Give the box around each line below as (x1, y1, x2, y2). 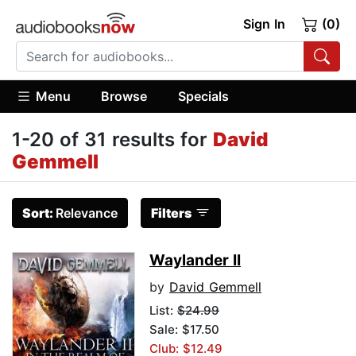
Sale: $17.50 (149, 322, 219, 338)
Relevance (56, 205, 118, 222)
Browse (101, 87, 148, 104)
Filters (151, 205, 192, 222)
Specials (177, 87, 229, 104)
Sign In (242, 16, 285, 32)
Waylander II (149, 251, 241, 270)
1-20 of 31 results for (12, 128, 213, 152)
